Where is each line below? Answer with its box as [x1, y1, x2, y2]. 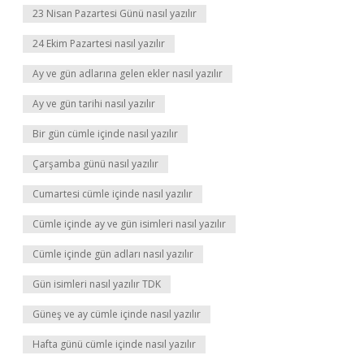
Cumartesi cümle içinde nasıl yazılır [32, 187, 193, 201]
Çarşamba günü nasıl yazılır [32, 157, 158, 171]
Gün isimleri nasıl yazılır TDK [32, 277, 161, 291]
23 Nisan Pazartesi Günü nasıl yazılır [32, 6, 197, 20]
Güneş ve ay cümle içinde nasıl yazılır [32, 307, 201, 321]
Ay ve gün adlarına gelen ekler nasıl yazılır [32, 67, 223, 80]
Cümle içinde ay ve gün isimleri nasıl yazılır [32, 217, 226, 231]
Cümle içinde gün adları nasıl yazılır [32, 247, 193, 261]
